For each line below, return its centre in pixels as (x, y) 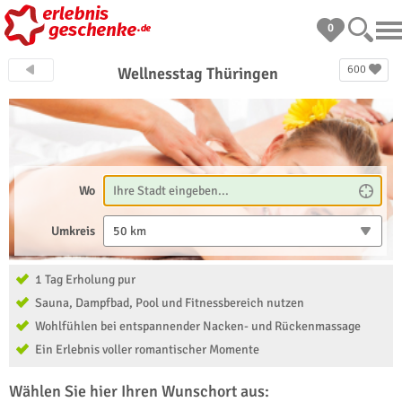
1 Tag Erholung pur (85, 280)
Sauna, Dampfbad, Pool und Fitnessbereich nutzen (170, 303)
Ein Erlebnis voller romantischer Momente (147, 350)
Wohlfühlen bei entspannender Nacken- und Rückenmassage (198, 326)
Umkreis (74, 231)
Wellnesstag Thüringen (198, 74)
